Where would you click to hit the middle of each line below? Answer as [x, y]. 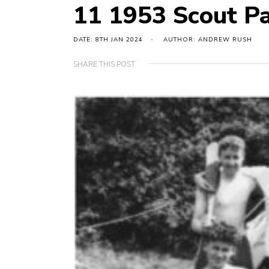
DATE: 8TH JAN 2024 [108, 40]
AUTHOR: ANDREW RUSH [208, 40]
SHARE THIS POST [104, 65]
